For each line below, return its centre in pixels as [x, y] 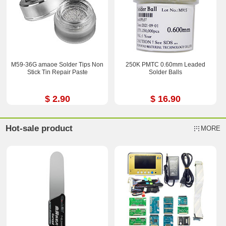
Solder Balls [165, 72]
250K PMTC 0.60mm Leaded [165, 64]
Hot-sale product [39, 129]
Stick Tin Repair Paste [57, 72]
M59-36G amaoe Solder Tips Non [58, 64]
